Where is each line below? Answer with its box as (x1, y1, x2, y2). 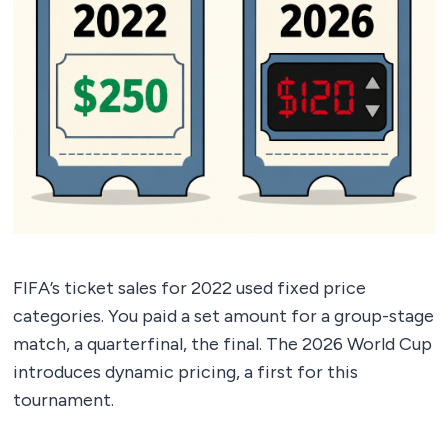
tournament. (13, 389, 114, 412)
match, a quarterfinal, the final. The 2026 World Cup (13, 333, 432, 356)
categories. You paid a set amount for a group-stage (13, 305, 434, 328)
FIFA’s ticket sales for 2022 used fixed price (13, 277, 366, 300)
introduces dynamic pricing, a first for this (13, 361, 358, 384)
